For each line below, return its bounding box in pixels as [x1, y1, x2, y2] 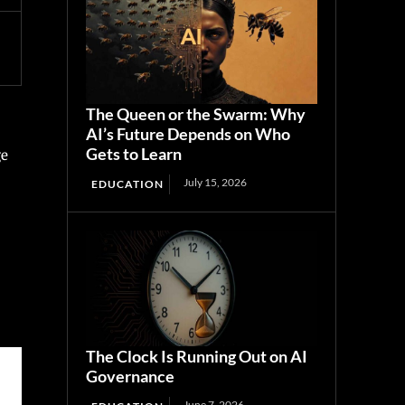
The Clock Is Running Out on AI [86, 345, 308, 366]
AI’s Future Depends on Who [86, 123, 291, 144]
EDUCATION [91, 176, 165, 191]
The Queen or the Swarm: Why [86, 103, 306, 124]
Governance [86, 365, 175, 386]
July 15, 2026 [184, 174, 248, 189]
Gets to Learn [86, 143, 183, 164]
